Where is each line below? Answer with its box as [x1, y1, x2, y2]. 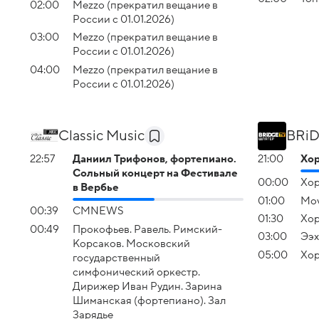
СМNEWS [73, 205, 123, 217]
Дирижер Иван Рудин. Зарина [73, 280, 222, 292]
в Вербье [73, 181, 119, 193]
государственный [73, 251, 160, 263]
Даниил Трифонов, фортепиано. [73, 152, 236, 164]
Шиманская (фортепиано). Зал [73, 294, 226, 306]
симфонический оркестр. [73, 266, 200, 278]
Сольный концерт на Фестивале [73, 167, 238, 179]
